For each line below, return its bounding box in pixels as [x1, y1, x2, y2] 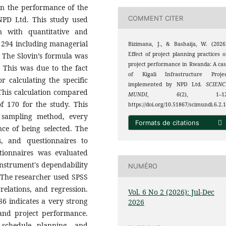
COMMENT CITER [128, 14, 184, 22]
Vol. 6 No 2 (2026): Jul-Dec [128, 187, 215, 197]
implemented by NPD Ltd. [128, 81, 206, 88]
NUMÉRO [128, 162, 158, 171]
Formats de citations [135, 118, 200, 127]
